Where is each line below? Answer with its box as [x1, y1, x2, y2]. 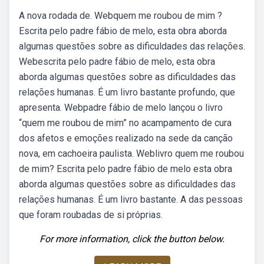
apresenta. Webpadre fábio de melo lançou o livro [19, 102, 223, 113]
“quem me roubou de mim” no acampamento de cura [19, 117, 232, 128]
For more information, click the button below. [39, 233, 225, 245]
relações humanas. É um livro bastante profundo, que [19, 87, 235, 98]
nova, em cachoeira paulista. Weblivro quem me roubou [19, 148, 244, 159]
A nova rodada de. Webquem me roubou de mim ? [19, 10, 222, 21]
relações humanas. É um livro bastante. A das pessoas [19, 194, 243, 205]
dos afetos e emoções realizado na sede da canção [19, 133, 233, 144]
